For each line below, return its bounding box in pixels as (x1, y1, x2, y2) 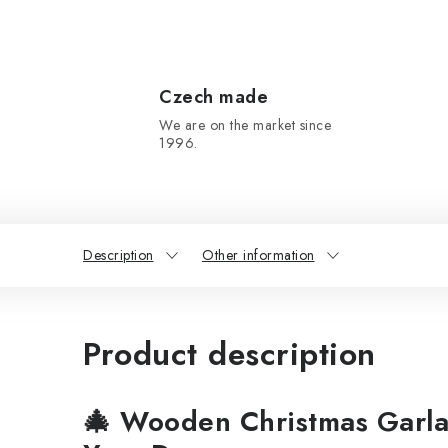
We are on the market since (159, 115, 331, 135)
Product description (83, 331, 376, 377)
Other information (202, 245, 315, 265)
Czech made (159, 84, 268, 110)
